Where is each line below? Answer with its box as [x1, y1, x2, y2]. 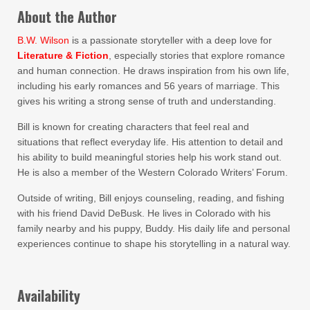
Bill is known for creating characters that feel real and [17, 121, 249, 132]
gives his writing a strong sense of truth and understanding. [17, 95, 276, 107]
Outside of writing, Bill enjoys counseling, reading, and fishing [17, 192, 284, 203]
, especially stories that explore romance [109, 50, 285, 61]
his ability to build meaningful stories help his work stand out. [17, 152, 282, 163]
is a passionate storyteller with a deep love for [69, 35, 272, 46]
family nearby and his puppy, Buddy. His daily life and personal [17, 223, 290, 234]
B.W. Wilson [17, 35, 69, 46]
